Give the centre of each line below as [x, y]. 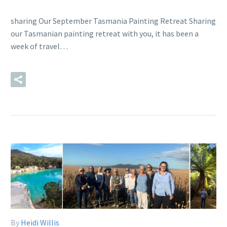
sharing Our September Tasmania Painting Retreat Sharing [113, 21]
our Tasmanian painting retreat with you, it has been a [105, 34]
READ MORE [72, 79]
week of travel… [39, 46]
